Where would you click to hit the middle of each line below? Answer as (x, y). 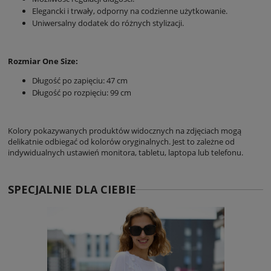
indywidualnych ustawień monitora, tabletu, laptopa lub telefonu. (126, 152)
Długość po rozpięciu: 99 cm (83, 92)
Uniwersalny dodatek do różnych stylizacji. (108, 23)
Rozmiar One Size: (44, 61)
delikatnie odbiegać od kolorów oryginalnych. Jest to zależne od (121, 141)
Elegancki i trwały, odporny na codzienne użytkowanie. (130, 11)
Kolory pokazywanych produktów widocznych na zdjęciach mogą (125, 130)
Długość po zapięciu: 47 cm (81, 80)
